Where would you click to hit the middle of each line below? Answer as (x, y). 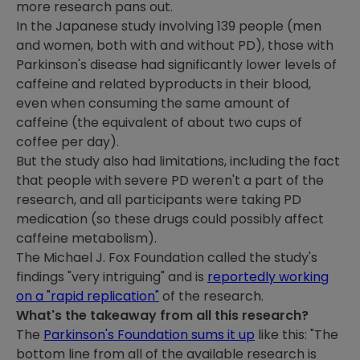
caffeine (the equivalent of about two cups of (159, 123)
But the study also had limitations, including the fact (178, 161)
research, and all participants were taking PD (159, 200)
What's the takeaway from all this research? (162, 315)
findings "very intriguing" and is (112, 277)
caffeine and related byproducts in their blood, (164, 84)
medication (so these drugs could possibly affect (170, 219)
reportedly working (268, 277)
